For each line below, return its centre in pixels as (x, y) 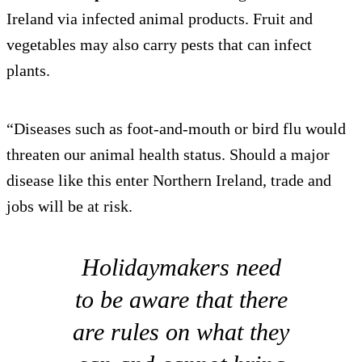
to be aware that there (181, 300)
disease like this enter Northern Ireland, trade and (169, 181)
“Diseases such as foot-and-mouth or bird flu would (176, 129)
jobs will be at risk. (69, 206)
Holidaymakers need (181, 267)
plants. (28, 71)
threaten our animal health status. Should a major (168, 155)
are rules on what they (181, 332)
